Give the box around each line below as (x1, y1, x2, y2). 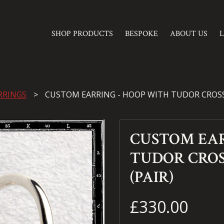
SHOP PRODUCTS (51, 28, 113, 39)
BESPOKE (124, 28, 158, 39)
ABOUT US (169, 28, 207, 39)
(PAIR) (130, 167, 173, 187)
